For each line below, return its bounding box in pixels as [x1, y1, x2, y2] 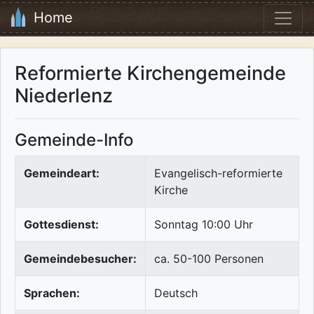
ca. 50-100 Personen [154, 252, 264, 266]
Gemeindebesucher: [24, 252, 137, 266]
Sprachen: [24, 286, 80, 301]
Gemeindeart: [24, 166, 100, 181]
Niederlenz [15, 84, 113, 108]
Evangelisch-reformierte [154, 166, 282, 181]
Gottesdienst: [24, 217, 99, 232]
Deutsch [154, 286, 198, 301]
